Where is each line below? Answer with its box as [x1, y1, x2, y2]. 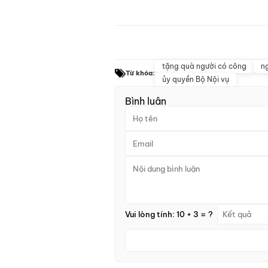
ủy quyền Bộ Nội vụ [162, 75, 229, 84]
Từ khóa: [126, 68, 155, 77]
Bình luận [125, 95, 166, 108]
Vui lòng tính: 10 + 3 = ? [125, 209, 213, 219]
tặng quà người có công [162, 62, 246, 71]
